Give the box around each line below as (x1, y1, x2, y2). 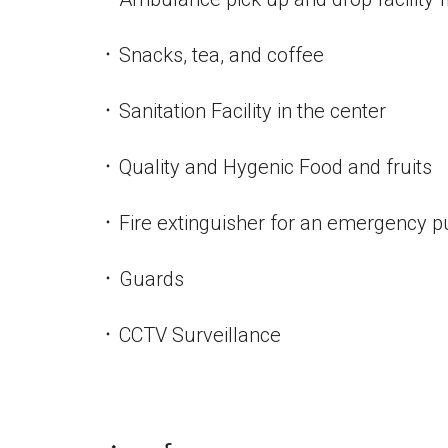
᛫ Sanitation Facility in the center (102, 99, 386, 123)
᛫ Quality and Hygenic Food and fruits (102, 155, 432, 179)
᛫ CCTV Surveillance (102, 323, 281, 347)
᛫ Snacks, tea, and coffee (102, 43, 324, 67)
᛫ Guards (102, 267, 184, 291)
